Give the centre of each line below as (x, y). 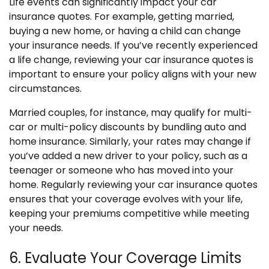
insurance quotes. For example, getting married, (122, 16)
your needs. (36, 228)
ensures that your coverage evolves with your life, (126, 199)
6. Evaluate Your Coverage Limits (125, 258)
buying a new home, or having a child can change (125, 31)
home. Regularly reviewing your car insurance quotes (133, 184)
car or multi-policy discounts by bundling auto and (128, 127)
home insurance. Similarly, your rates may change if (130, 141)
